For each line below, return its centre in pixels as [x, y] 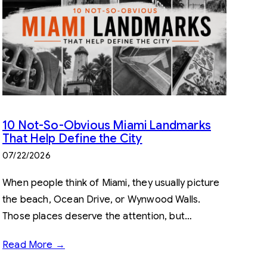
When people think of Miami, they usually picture [111, 183]
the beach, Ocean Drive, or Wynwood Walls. [102, 199]
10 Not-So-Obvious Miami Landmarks [107, 125]
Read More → [34, 245]
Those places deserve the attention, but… [97, 216]
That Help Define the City [72, 138]
